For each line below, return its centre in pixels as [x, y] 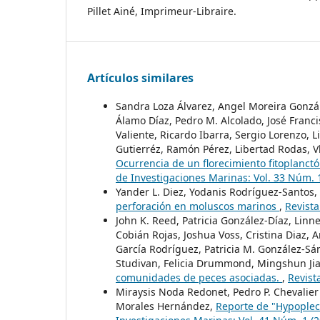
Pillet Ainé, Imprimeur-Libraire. [162, 11]
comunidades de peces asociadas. [199, 278]
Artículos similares [140, 78]
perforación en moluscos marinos [197, 206]
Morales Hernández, [166, 306]
